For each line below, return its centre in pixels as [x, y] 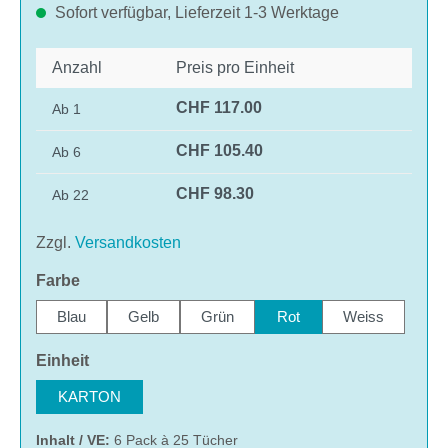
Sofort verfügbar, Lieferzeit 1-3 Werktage [195, 12]
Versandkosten [128, 242]
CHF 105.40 [219, 150]
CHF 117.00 [219, 107]
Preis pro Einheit [235, 67]
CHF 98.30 [215, 193]
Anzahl [77, 67]
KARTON [89, 396]
